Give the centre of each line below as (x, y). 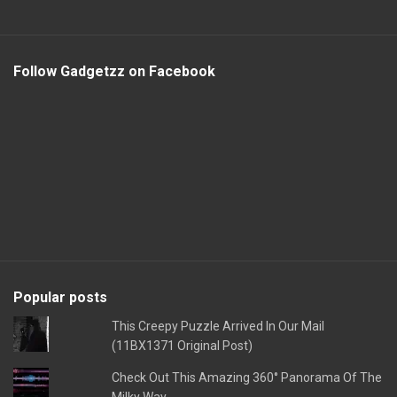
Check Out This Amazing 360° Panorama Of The (247, 378)
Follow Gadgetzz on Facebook (114, 71)
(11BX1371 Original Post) (183, 346)
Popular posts (60, 297)
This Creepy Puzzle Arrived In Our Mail (218, 326)
